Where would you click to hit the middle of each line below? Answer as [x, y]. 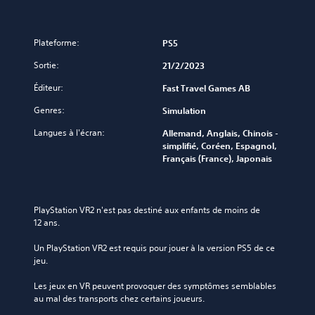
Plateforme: [57, 43]
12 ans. [47, 223]
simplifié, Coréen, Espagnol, [220, 146]
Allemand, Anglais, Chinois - [220, 133]
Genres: [49, 110]
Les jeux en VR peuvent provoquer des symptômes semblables [155, 286]
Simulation [184, 111]
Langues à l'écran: [69, 133]
